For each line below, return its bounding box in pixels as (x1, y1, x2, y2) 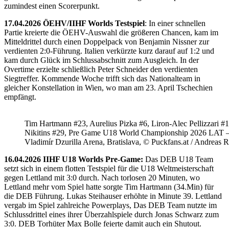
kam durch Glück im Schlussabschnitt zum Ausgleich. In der (4, 55, 199, 64)
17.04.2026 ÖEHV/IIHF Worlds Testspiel (4, 18, 145, 28)
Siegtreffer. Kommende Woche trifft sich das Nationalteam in (4, 74, 200, 83)
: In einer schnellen (145, 18, 205, 28)
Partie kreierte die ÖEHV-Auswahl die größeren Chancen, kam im (4, 28, 218, 37)
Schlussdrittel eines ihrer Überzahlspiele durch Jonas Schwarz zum (4, 210, 219, 219)
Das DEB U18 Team (143, 154, 213, 164)
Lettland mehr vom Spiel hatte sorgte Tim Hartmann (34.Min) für (4, 182, 214, 191)
